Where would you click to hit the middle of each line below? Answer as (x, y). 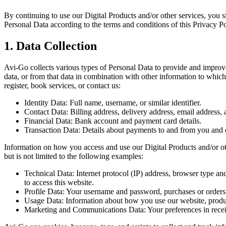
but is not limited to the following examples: (74, 156)
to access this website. (59, 182)
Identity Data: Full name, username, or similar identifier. (113, 102)
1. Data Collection (50, 46)
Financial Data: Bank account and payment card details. (113, 121)
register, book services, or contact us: (62, 85)
